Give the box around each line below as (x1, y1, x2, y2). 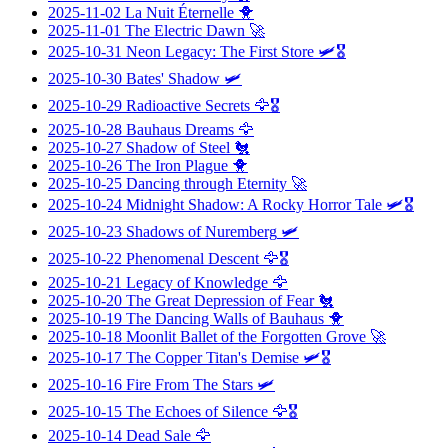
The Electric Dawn (125, 21, 245, 39)
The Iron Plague (126, 156, 228, 174)
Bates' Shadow (126, 69, 220, 87)
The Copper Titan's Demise (126, 348, 299, 366)
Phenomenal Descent (126, 249, 259, 267)
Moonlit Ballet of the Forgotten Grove (126, 327, 366, 345)
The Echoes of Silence (126, 402, 268, 420)
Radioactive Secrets (126, 96, 250, 114)
